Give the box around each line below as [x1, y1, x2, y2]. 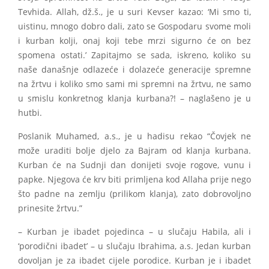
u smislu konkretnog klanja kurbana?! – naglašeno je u [18, 93, 251, 104]
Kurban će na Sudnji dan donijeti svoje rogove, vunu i [18, 160, 251, 171]
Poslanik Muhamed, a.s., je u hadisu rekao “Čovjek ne [18, 131, 251, 142]
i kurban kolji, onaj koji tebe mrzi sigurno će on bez [18, 35, 251, 47]
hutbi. [18, 107, 42, 119]
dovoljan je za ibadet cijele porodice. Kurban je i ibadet [18, 255, 251, 267]
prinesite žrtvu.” [18, 203, 82, 214]
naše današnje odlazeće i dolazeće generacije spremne [18, 64, 251, 76]
